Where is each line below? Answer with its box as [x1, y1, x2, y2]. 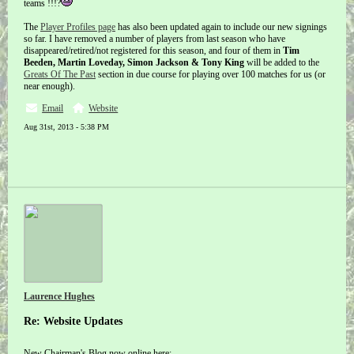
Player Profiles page [40, 21, 115, 32]
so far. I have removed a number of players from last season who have [24, 33, 285, 44]
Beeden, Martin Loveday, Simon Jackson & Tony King [24, 57, 244, 68]
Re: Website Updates [24, 314, 122, 327]
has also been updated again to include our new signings [115, 21, 327, 32]
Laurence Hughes [24, 291, 95, 302]
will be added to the [244, 57, 319, 68]
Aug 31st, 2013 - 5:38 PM [24, 122, 109, 131]
